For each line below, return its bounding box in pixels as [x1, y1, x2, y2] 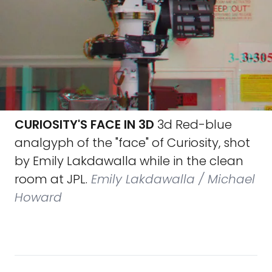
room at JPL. [15, 171, 87, 188]
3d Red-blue [154, 116, 232, 133]
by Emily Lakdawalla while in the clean [15, 152, 243, 169]
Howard [15, 189, 62, 206]
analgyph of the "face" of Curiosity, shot [15, 134, 250, 151]
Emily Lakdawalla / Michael [87, 171, 255, 188]
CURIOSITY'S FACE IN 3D [15, 116, 154, 133]
